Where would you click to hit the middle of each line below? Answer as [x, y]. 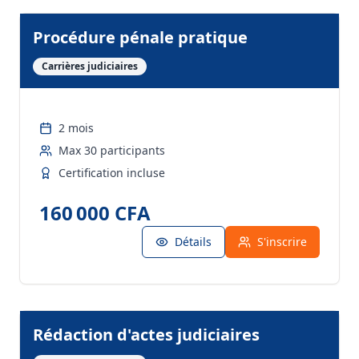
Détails [193, 242]
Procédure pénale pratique [140, 37]
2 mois [76, 128]
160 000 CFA [95, 213]
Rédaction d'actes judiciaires [146, 335]
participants [131, 150]
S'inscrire [282, 242]
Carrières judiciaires [90, 66]
